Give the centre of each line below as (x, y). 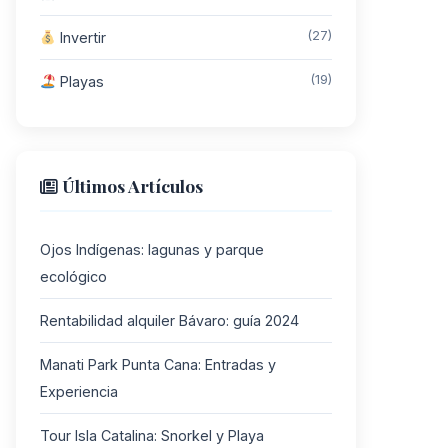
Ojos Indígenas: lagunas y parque (152, 250)
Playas (80, 82)
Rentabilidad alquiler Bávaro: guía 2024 (169, 321)
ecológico (73, 277)
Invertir (81, 38)
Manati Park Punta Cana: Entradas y (158, 365)
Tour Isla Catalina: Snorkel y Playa (152, 436)
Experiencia (79, 392)
